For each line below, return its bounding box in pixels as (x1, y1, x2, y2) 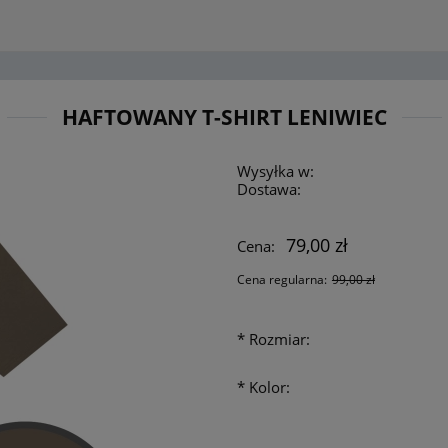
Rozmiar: (244, 329, 310, 350)
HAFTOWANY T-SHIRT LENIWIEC (61, 103, 387, 132)
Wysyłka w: (236, 160, 314, 181)
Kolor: (244, 376, 290, 397)
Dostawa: (236, 178, 301, 199)
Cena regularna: (236, 271, 330, 289)
